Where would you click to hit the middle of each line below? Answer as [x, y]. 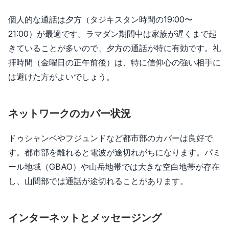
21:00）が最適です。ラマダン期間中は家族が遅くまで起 [112, 33]
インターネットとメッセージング [85, 217]
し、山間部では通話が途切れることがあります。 [98, 181]
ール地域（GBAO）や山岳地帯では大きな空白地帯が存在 [114, 166]
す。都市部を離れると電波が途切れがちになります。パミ [114, 152]
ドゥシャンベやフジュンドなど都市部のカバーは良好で [110, 138]
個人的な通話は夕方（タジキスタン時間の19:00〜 [100, 19]
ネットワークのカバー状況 [70, 113]
